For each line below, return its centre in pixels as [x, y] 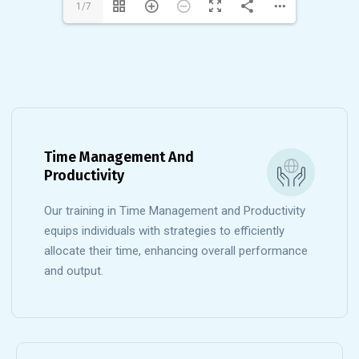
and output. [74, 271]
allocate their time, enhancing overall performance [176, 251]
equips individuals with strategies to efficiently [164, 231]
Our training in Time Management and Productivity [175, 211]
